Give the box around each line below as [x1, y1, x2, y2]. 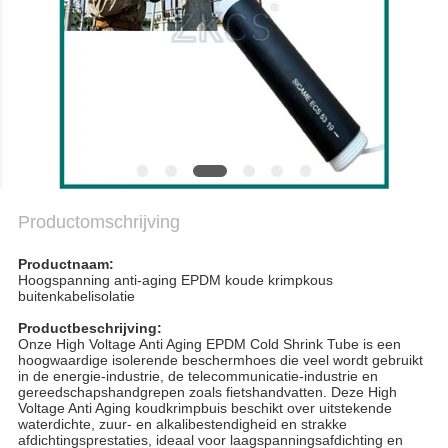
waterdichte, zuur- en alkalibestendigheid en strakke [17, 416, 347, 433]
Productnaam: [17, 256, 114, 273]
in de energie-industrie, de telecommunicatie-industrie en [17, 368, 378, 385]
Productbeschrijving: [17, 320, 162, 337]
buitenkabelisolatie [17, 288, 135, 305]
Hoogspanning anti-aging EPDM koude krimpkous [17, 272, 333, 289]
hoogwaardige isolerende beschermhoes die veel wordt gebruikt [17, 352, 423, 369]
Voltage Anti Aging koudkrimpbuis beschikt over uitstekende [17, 400, 392, 417]
